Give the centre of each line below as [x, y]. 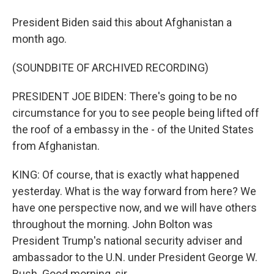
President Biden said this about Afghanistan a [122, 22]
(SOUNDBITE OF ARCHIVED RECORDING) [110, 68]
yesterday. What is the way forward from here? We [134, 191]
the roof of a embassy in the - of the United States [133, 129]
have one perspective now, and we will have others [135, 208]
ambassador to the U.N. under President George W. [135, 257]
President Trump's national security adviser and [127, 241]
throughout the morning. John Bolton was [113, 224]
